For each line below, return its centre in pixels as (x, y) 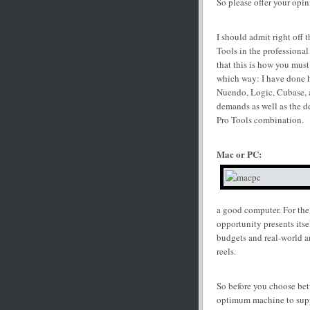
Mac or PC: (239, 154)
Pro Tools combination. (260, 120)
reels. (226, 252)
